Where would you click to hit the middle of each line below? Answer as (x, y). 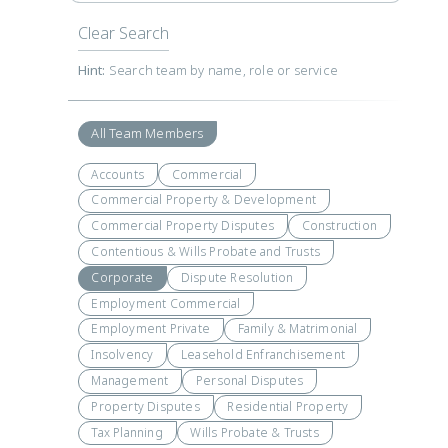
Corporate (122, 277)
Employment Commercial (166, 303)
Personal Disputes (249, 380)
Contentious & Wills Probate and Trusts (205, 251)
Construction (339, 226)
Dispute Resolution (237, 277)
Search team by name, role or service (221, 70)
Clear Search (123, 33)
